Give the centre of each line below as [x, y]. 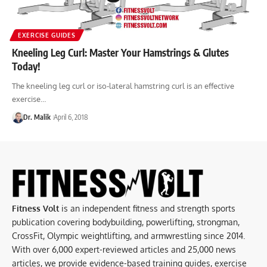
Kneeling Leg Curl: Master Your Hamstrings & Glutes [120, 53]
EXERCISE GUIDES [47, 35]
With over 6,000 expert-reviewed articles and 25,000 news [124, 250]
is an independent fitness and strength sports [147, 209]
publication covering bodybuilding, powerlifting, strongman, [126, 222]
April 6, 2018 [71, 117]
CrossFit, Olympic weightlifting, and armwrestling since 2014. [128, 236]
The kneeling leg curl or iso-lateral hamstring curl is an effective [123, 86]
